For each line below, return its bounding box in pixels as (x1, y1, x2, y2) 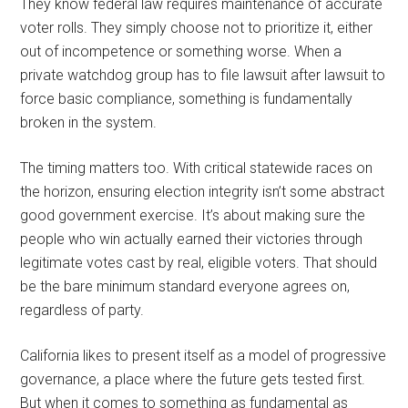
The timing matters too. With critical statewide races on (20, 158, 373, 177)
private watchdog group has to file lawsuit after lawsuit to (20, 66, 386, 84)
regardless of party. (20, 301, 145, 319)
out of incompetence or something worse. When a (20, 42, 342, 60)
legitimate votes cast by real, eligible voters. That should (20, 253, 378, 271)
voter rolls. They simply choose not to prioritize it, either (20, 18, 373, 36)
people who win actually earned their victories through (20, 229, 363, 248)
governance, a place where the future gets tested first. (20, 370, 366, 388)
